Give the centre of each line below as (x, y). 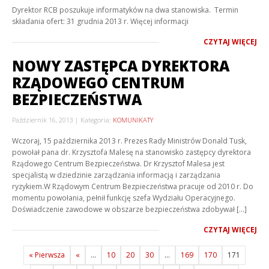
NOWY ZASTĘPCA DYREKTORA (121, 66)
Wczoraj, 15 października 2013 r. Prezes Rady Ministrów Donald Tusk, (129, 141)
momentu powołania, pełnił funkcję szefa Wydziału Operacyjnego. (124, 198)
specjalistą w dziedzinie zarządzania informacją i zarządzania (116, 175)
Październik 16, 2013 (43, 120)
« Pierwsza (47, 255)
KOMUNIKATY (133, 120)
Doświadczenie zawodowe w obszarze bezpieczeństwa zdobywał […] (129, 209)
